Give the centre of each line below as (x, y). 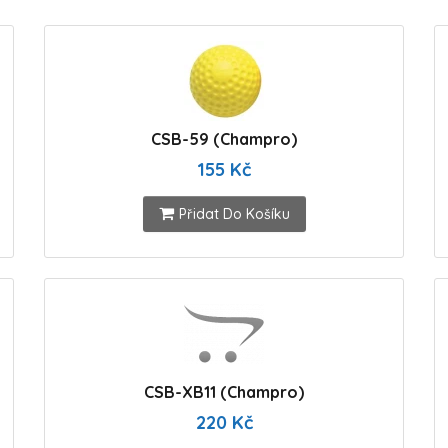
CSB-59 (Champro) (224, 139)
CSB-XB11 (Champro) (224, 392)
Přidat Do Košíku (234, 214)
